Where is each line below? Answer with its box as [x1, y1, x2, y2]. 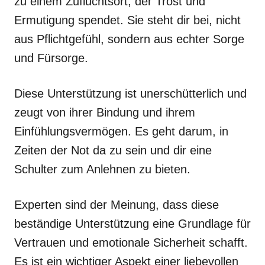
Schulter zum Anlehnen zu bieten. [14, 163, 190, 176]
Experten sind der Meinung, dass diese [14, 198, 219, 211]
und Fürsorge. [14, 51, 88, 64]
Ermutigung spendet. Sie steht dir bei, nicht [14, 14, 241, 27]
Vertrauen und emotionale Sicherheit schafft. [14, 236, 248, 249]
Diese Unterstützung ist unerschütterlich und [14, 87, 247, 100]
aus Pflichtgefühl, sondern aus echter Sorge [14, 33, 244, 46]
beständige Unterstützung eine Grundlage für [14, 217, 251, 230]
